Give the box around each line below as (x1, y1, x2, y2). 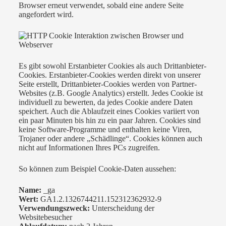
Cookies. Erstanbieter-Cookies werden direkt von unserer (18, 70, 201, 79)
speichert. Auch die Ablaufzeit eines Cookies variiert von (18, 106, 199, 116)
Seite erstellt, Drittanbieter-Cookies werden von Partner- (18, 79, 197, 88)
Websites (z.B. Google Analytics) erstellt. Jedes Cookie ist (18, 88, 203, 97)
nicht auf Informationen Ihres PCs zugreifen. (18, 143, 160, 152)
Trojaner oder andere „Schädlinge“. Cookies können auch (18, 134, 202, 143)
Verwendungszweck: (18, 203, 90, 212)
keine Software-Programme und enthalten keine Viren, (18, 125, 192, 134)
